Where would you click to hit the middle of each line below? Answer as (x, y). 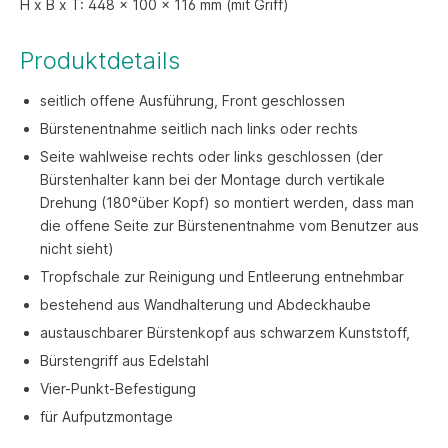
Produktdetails (100, 61)
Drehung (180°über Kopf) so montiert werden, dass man (227, 203)
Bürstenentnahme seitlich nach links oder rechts (199, 129)
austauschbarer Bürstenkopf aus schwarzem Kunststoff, (225, 333)
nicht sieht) (77, 249)
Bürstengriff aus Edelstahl (124, 361)
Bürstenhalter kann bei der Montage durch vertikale (212, 180)
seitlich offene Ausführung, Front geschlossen (192, 101)
